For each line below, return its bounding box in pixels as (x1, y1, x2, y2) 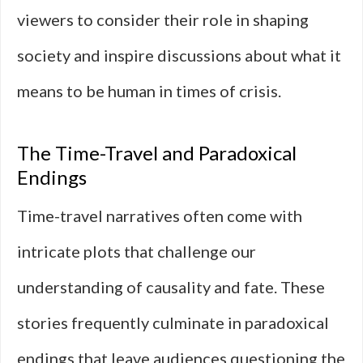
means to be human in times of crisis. (17, 81, 281, 100)
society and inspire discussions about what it (17, 45, 341, 65)
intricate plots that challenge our (17, 241, 256, 261)
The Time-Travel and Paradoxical (17, 141, 297, 164)
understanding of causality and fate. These (17, 277, 325, 297)
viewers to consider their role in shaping (17, 10, 309, 29)
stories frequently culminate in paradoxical (17, 313, 329, 332)
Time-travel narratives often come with (17, 206, 302, 225)
